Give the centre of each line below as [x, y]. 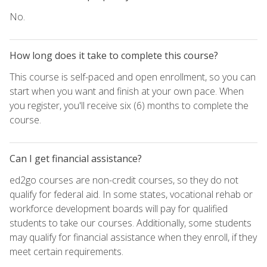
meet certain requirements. [66, 251]
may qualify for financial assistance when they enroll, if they [133, 237]
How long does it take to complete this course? [114, 55]
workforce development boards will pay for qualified [119, 208]
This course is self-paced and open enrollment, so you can [133, 77]
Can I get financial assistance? [76, 158]
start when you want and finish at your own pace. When [127, 91]
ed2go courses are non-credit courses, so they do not [124, 180]
